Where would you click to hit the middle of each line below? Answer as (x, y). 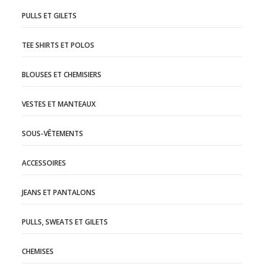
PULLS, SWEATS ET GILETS (65, 222)
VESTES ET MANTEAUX (59, 104)
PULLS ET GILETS (49, 16)
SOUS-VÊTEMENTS (53, 133)
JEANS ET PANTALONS (59, 192)
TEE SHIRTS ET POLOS (58, 45)
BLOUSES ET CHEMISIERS (62, 75)
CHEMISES (38, 251)
